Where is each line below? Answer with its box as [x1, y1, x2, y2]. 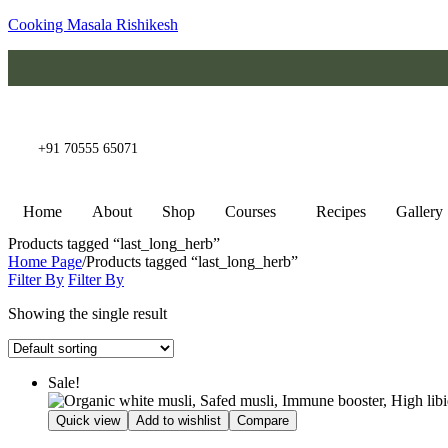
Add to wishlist [136, 413, 221, 428]
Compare [237, 413, 289, 428]
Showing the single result [8, 305, 167, 322]
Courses [225, 203, 276, 220]
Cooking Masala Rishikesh [8, 16, 178, 33]
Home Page [8, 253, 82, 270]
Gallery [396, 203, 443, 220]
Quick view [56, 413, 120, 428]
